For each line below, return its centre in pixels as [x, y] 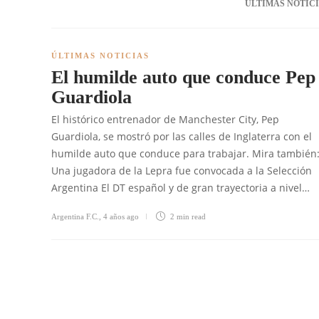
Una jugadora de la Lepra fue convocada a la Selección [182, 171]
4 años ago [121, 216]
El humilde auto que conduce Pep [183, 77]
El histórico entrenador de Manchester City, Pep [165, 119]
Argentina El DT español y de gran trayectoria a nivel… [181, 188]
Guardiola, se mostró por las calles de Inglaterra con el [182, 136]
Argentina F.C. [75, 216]
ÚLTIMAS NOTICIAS [100, 56]
